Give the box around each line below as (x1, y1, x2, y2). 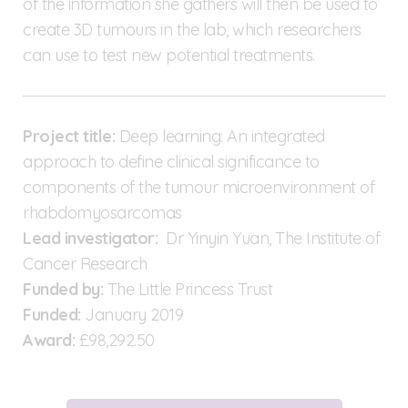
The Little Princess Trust (107, 278, 272, 300)
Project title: (23, 125, 115, 147)
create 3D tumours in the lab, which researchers (23, 18, 362, 40)
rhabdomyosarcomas (23, 201, 182, 223)
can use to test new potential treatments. (23, 44, 319, 66)
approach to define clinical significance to (23, 150, 320, 172)
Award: (23, 329, 75, 351)
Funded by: (23, 278, 107, 300)
